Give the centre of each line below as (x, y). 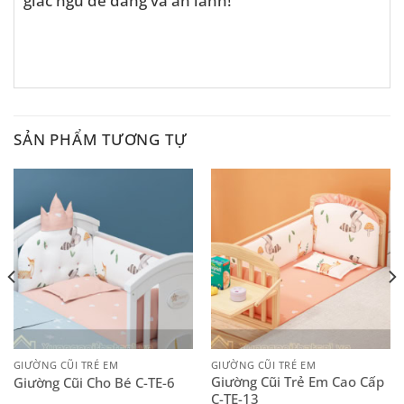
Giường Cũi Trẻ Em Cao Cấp (297, 382)
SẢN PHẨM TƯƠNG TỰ (101, 138)
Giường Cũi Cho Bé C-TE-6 (94, 382)
